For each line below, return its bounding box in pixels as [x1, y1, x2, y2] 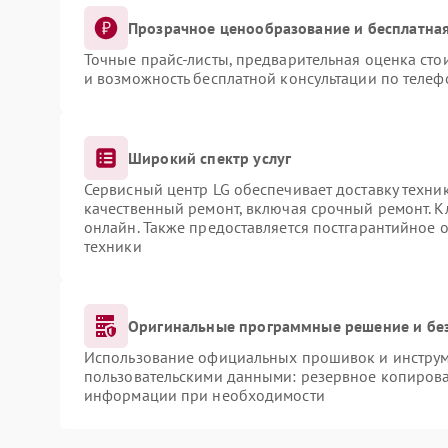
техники [83, 236, 142, 256]
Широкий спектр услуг [127, 147, 292, 168]
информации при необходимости [83, 385, 325, 405]
